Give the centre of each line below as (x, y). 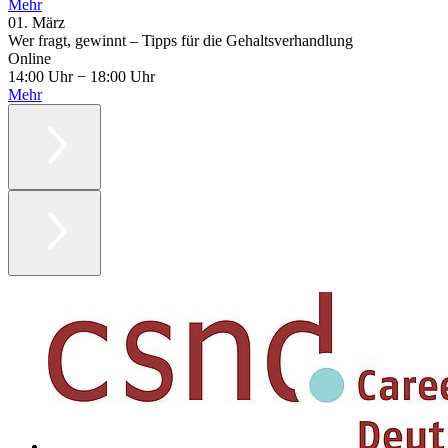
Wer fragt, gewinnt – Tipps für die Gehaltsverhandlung (180, 41)
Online (29, 59)
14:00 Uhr (42, 77)
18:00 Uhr (120, 77)
